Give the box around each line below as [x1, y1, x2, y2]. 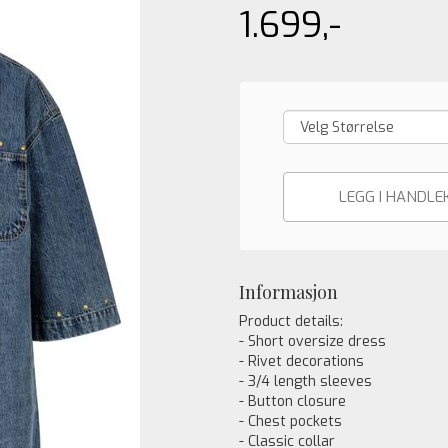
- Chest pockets [239, 412, 342, 431]
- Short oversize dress [239, 332, 386, 351]
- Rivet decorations [239, 352, 364, 371]
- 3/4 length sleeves [239, 372, 372, 391]
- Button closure [239, 392, 346, 411]
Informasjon [239, 280, 338, 304]
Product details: [239, 312, 343, 331]
